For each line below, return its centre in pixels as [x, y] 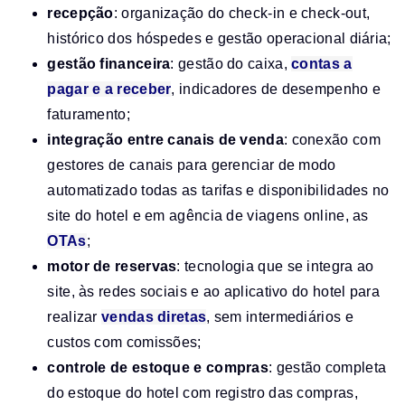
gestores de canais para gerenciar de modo [192, 165]
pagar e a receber [109, 89]
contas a [322, 63]
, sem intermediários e [280, 316]
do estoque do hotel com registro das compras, [202, 392]
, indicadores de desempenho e [276, 89]
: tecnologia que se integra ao [275, 266]
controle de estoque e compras [158, 367]
